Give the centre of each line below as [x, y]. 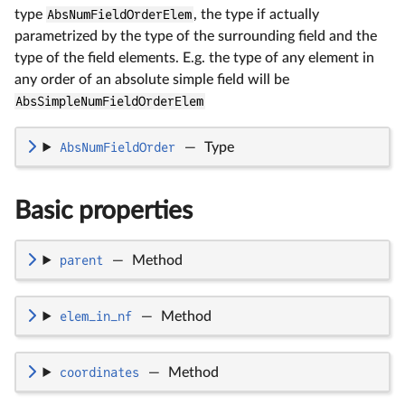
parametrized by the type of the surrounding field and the [196, 36]
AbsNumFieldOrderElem [120, 14]
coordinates [99, 372]
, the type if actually [256, 14]
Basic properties [104, 210]
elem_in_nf [95, 316]
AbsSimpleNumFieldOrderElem [110, 101]
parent [81, 260]
